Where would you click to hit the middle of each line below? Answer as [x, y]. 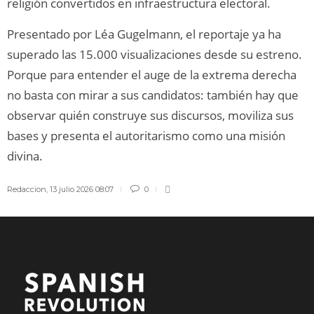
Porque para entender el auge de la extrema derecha [152, 74]
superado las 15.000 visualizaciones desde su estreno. [155, 54]
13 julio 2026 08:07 [82, 189]
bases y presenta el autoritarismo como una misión [146, 135]
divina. [25, 156]
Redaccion [27, 189]
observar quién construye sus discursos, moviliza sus [150, 115]
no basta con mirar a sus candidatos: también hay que [153, 95]
